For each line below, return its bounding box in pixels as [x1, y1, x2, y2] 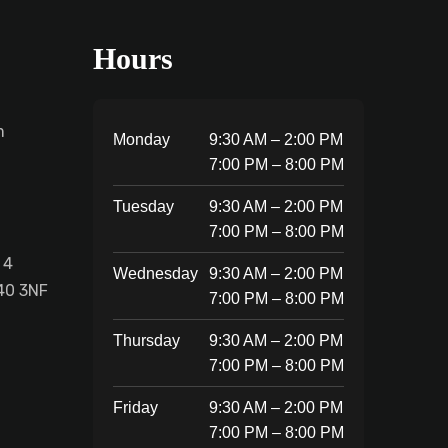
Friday [112, 398, 158, 416]
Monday [112, 130, 170, 148]
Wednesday [112, 264, 198, 282]
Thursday [112, 331, 180, 349]
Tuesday [112, 197, 174, 215]
